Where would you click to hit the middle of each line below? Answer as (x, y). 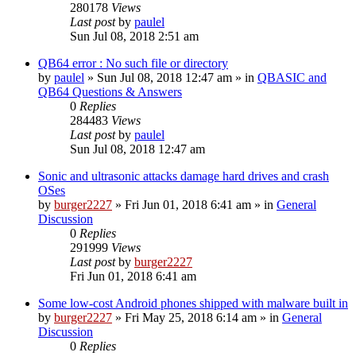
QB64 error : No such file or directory (133, 63)
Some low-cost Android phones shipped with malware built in (193, 303)
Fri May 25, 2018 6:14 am (191, 317)
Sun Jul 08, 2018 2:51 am (134, 36)
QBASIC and (292, 77)
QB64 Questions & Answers (110, 91)
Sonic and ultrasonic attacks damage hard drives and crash (184, 176)
